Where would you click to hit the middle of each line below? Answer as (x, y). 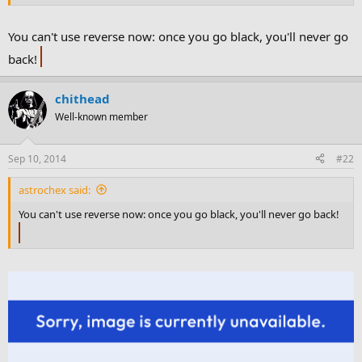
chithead (82, 99)
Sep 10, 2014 (37, 158)
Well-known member (101, 117)
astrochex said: (55, 189)
